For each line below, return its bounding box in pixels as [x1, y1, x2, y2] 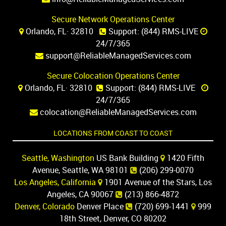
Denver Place [75, 200, 126, 212]
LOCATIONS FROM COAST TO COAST [53, 128, 173, 138]
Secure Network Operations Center [51, 13, 175, 25]
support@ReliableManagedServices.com [43, 49, 191, 61]
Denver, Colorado [15, 200, 75, 212]
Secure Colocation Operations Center [46, 70, 180, 81]
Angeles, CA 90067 [47, 188, 116, 200]
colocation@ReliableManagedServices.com [37, 106, 197, 118]
